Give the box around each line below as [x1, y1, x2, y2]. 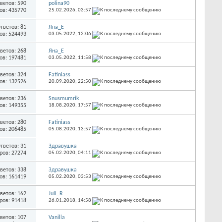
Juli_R [48, 190, 63, 197]
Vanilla [48, 214, 65, 221]
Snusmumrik [48, 95, 79, 102]
